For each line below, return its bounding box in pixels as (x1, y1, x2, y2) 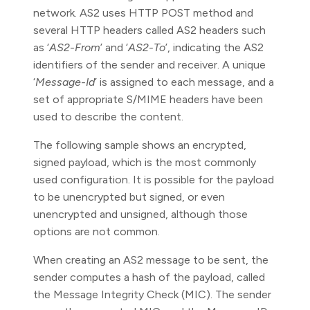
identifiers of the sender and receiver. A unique (33, 58, 266, 71)
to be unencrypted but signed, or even (33, 190, 225, 203)
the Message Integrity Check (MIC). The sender (33, 288, 271, 301)
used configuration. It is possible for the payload (33, 173, 274, 186)
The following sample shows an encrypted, (33, 138, 246, 152)
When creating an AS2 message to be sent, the (33, 253, 268, 266)
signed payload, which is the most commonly (33, 156, 256, 169)
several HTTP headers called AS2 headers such (33, 24, 266, 37)
